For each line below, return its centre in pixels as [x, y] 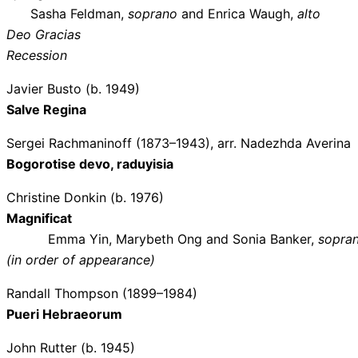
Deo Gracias [44, 34]
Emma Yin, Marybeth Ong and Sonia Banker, [181, 239]
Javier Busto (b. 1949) [73, 88]
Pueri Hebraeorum [64, 314]
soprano [153, 13]
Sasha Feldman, [65, 13]
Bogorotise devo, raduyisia [90, 163]
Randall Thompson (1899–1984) [102, 293]
